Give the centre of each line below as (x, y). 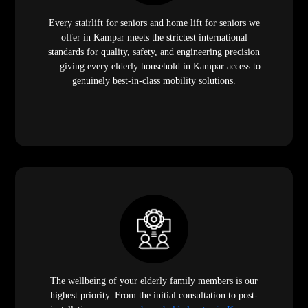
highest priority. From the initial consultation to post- (154, 296)
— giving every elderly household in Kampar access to (154, 67)
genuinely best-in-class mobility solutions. (154, 81)
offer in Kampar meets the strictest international (154, 38)
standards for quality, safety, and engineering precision (154, 52)
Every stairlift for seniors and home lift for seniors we (154, 23)
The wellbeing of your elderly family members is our (154, 281)
